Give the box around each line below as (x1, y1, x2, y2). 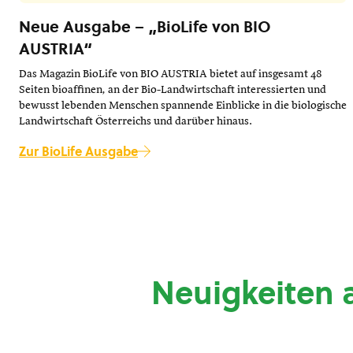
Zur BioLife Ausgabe (19, 142, 138, 160)
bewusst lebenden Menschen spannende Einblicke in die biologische (19, 99, 347, 111)
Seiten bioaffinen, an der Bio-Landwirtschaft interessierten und (19, 84, 326, 95)
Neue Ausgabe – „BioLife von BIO (19, 15, 271, 38)
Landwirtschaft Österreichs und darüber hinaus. (19, 115, 252, 127)
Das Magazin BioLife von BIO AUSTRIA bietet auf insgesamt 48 (19, 68, 322, 80)
